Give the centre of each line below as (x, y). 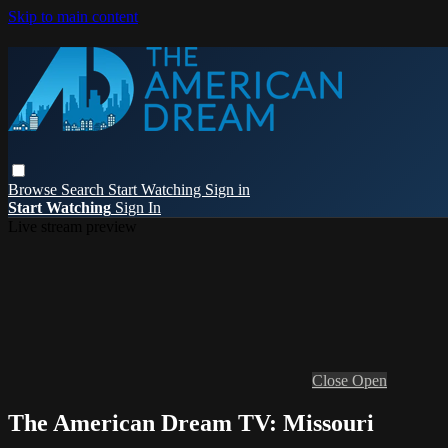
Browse (34, 189)
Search (84, 189)
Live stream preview (72, 226)
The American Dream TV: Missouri (191, 422)
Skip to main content (73, 16)
